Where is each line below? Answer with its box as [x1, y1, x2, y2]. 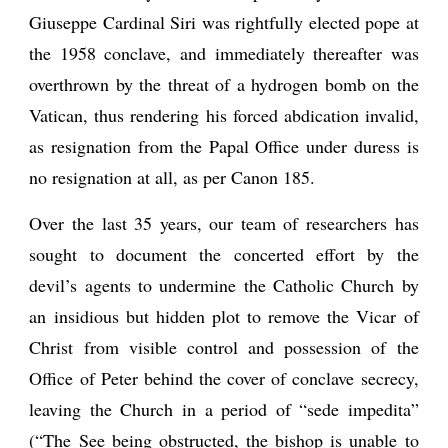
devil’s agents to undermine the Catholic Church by [29, 273, 419, 297]
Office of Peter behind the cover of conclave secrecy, [29, 366, 419, 390]
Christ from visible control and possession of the [29, 335, 419, 359]
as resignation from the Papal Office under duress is [29, 134, 419, 158]
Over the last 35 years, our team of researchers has [29, 211, 419, 235]
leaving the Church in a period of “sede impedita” [29, 397, 419, 421]
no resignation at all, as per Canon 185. [29, 165, 316, 189]
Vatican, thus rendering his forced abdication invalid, [29, 103, 419, 127]
